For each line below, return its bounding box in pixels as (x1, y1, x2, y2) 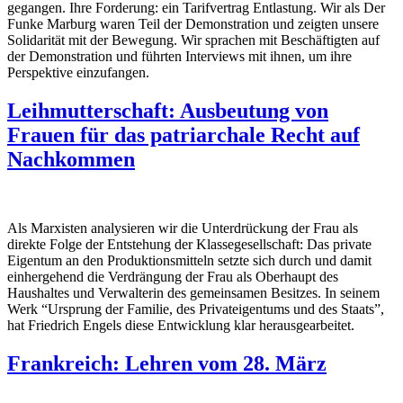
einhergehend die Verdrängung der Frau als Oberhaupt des (7, 268, 338, 284)
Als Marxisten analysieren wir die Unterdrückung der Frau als (7, 219, 358, 236)
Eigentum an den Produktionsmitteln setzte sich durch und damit (7, 252, 372, 268)
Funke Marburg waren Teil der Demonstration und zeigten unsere (7, 15, 379, 31)
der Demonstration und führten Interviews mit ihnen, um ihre (7, 48, 352, 64)
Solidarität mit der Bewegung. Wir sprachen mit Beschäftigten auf (7, 31, 380, 48)
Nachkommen (7, 147, 135, 171)
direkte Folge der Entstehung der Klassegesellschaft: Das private (7, 236, 372, 252)
